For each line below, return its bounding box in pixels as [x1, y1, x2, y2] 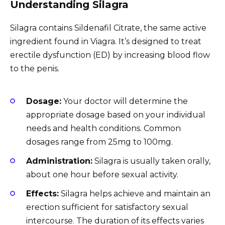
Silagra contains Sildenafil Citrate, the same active [10, 23, 206, 33]
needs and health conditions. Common [26, 123, 181, 133]
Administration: [26, 156, 92, 166]
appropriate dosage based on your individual [26, 109, 205, 120]
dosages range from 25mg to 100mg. [26, 137, 173, 147]
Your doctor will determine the [61, 96, 188, 106]
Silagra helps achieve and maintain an [59, 189, 210, 199]
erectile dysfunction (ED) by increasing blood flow [10, 50, 210, 60]
